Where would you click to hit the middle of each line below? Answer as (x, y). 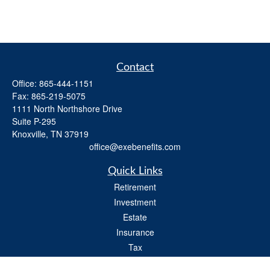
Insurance (135, 232)
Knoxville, (30, 134)
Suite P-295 (34, 121)
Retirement (135, 187)
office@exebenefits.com (135, 146)
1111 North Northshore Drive (67, 108)
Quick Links (135, 171)
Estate (135, 217)
